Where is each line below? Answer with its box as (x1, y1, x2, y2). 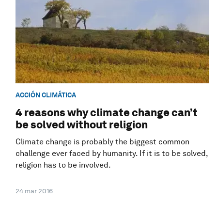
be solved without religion (15, 118, 148, 131)
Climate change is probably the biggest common (15, 137, 189, 147)
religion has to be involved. (15, 160, 111, 170)
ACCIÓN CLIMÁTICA (15, 91, 76, 99)
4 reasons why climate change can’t (15, 106, 198, 119)
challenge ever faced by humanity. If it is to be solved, (15, 149, 208, 158)
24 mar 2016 (15, 187, 53, 195)
